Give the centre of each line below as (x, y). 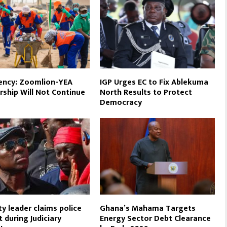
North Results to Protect (146, 92)
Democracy (121, 102)
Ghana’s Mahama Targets (148, 208)
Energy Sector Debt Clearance (156, 218)
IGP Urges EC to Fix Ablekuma (154, 82)
